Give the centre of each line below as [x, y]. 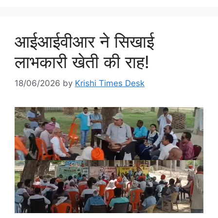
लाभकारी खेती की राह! [82, 62]
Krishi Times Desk [110, 83]
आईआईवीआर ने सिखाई [84, 41]
